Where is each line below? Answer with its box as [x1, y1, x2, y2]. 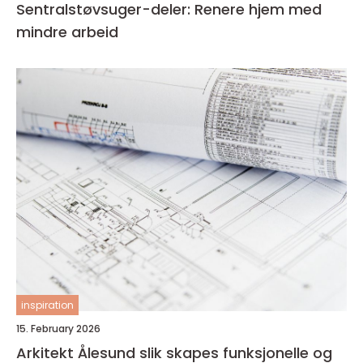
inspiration [21, 297, 74, 312]
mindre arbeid [16, 21, 118, 42]
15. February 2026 [16, 321, 100, 335]
